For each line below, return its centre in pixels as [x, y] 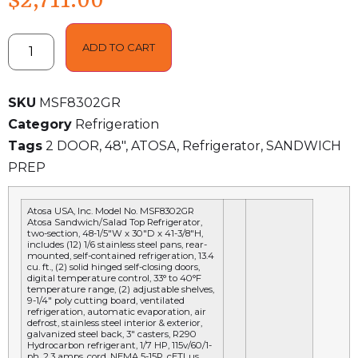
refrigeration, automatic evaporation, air [117, 312]
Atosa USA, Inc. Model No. [84, 211]
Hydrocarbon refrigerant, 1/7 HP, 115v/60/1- [119, 346]
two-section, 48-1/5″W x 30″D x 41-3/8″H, [115, 234]
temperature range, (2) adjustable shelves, [121, 290]
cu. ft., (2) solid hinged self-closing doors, [113, 267]
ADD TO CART [119, 48]
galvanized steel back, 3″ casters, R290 [112, 334]
